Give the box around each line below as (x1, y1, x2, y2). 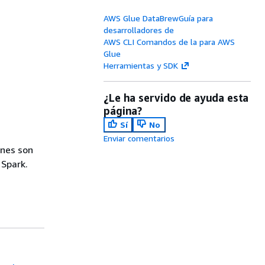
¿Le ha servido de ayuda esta (104, 91, 249, 104)
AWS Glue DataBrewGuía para (104, 13, 214, 23)
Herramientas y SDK (104, 60, 179, 70)
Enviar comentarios (104, 133, 175, 143)
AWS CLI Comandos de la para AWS (104, 37, 235, 47)
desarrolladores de (104, 25, 174, 35)
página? (104, 104, 142, 117)
